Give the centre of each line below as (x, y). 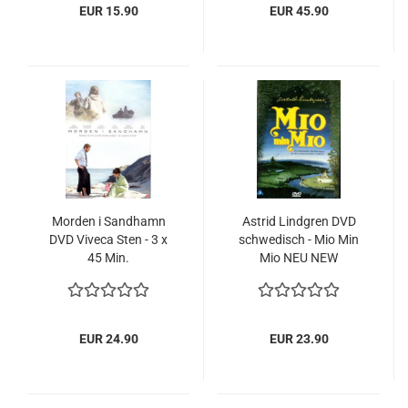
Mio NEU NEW (299, 258)
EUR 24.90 (108, 339)
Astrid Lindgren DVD (299, 221)
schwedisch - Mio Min (299, 240)
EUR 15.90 (108, 11)
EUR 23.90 (299, 339)
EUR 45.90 (299, 11)
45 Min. (108, 258)
